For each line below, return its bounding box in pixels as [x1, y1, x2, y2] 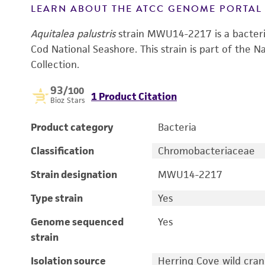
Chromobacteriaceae [157, 144, 255, 157]
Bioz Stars [50, 95, 85, 105]
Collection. [31, 58, 79, 71]
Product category [31, 121, 114, 134]
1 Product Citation [91, 90, 177, 103]
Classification [31, 144, 94, 157]
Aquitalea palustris [31, 27, 115, 40]
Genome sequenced [31, 215, 124, 228]
